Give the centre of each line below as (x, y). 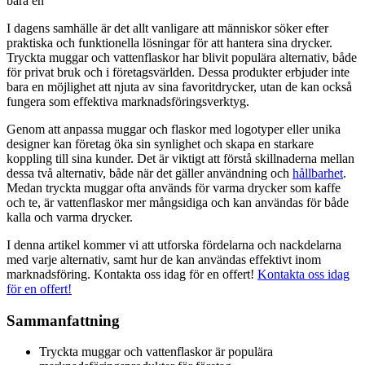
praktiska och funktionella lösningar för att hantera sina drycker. (169, 42)
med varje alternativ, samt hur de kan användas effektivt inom (164, 259)
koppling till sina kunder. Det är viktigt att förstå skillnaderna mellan (180, 158)
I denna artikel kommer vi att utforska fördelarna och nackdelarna (174, 244)
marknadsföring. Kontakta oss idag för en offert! (132, 274)
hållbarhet (318, 173)
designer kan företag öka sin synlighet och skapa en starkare (160, 143)
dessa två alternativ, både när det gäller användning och (150, 173)
